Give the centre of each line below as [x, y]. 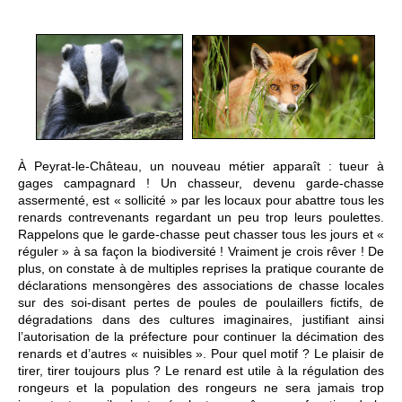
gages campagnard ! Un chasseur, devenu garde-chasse [201, 183]
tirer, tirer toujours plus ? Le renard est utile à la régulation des [201, 370]
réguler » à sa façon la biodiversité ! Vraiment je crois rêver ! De [201, 251]
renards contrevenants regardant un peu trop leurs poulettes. [201, 217]
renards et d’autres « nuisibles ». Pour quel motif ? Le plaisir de [201, 353]
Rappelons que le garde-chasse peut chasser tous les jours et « [201, 234]
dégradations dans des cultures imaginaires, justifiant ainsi [201, 319]
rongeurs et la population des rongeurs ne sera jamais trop [201, 387]
